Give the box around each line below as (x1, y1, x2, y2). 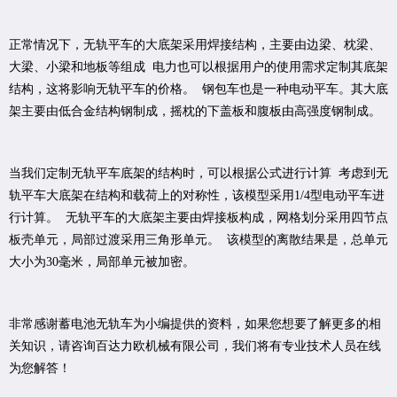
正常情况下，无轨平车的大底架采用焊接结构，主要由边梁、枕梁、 (9, 37, 381, 51)
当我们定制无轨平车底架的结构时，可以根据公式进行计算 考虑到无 (9, 166, 388, 180)
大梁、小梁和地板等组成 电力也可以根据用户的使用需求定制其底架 (9, 59, 388, 74)
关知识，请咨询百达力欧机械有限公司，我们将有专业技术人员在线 (9, 339, 381, 353)
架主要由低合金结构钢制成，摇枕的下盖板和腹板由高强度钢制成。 (9, 104, 388, 118)
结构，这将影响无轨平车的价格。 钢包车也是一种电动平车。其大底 (9, 82, 388, 96)
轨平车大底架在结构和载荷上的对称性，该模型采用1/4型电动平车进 (9, 188, 385, 202)
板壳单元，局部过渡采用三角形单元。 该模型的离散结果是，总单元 (9, 232, 388, 246)
